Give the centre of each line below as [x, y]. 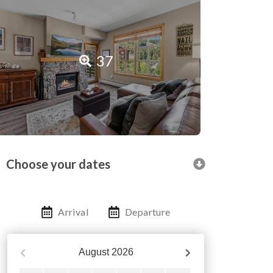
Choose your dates [58, 164]
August [94, 252]
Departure [148, 212]
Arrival [73, 212]
